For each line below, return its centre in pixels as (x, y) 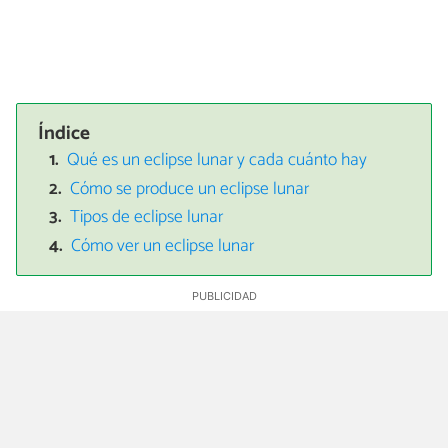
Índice (64, 133)
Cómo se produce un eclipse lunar (190, 189)
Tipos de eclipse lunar (147, 218)
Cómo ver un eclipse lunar (163, 246)
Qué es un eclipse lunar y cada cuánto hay (217, 161)
